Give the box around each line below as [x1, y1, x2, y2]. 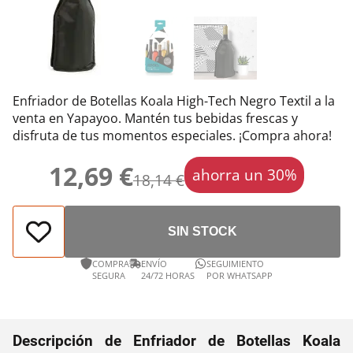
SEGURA [92, 269, 125, 281]
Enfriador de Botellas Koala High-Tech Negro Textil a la [13, 91, 335, 110]
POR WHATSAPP [206, 269, 273, 281]
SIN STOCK [168, 224, 237, 238]
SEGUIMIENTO [206, 257, 264, 269]
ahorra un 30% [191, 164, 297, 186]
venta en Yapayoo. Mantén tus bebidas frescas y [13, 109, 298, 127]
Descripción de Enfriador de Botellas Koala [13, 331, 340, 350]
